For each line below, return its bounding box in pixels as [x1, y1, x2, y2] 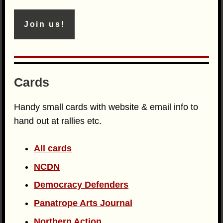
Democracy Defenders [34, 180, 129, 190]
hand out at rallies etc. [14, 116, 102, 126]
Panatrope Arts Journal [34, 198, 133, 209]
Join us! [24, 20, 65, 29]
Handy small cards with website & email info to [14, 102, 199, 112]
